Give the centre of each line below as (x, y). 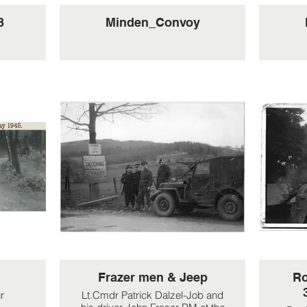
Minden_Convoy (152, 22)
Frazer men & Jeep (152, 277)
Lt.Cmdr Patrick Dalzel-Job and (144, 295)
